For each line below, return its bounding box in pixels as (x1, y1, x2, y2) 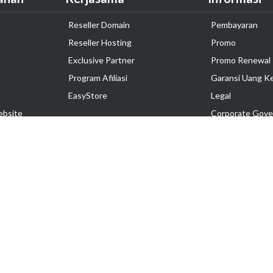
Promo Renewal (211, 55, 271, 65)
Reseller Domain (68, 19, 130, 30)
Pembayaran (211, 19, 258, 30)
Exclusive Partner (68, 55, 135, 65)
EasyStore (68, 90, 107, 101)
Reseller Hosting (68, 37, 132, 48)
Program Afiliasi (68, 73, 127, 83)
